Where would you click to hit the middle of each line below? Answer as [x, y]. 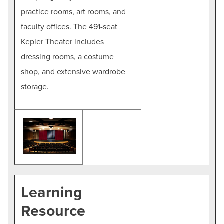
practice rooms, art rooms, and [73, 12]
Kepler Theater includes [62, 42]
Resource [53, 211]
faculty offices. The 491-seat [69, 27]
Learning [52, 193]
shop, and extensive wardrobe [73, 72]
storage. [35, 87]
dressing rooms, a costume [67, 57]
